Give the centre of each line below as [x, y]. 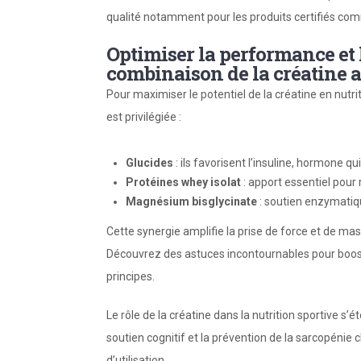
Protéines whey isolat [183, 182]
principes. [131, 276]
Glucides [149, 163]
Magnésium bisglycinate [191, 201]
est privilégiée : [144, 117]
